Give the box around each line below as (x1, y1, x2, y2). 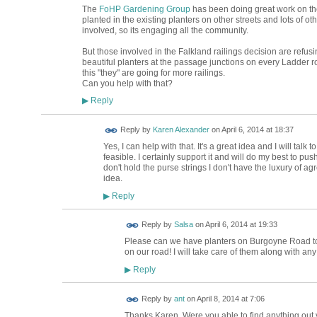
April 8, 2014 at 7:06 (196, 294, 265, 304)
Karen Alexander (152, 125, 209, 134)
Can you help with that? (81, 78, 173, 88)
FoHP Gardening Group (98, 4, 190, 14)
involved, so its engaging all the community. (81, 25, 248, 35)
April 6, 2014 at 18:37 (221, 125, 294, 134)
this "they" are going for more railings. (81, 67, 225, 78)
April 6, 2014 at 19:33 (204, 220, 277, 229)
